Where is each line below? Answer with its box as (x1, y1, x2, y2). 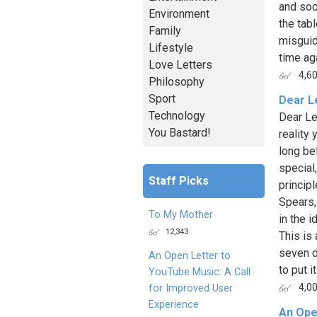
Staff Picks (149, 173, 209, 188)
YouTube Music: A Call (149, 265, 250, 278)
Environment (149, 6, 209, 21)
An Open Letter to (149, 249, 231, 262)
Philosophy (149, 74, 204, 88)
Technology (149, 108, 205, 122)
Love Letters (149, 57, 212, 71)
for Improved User (149, 282, 233, 294)
